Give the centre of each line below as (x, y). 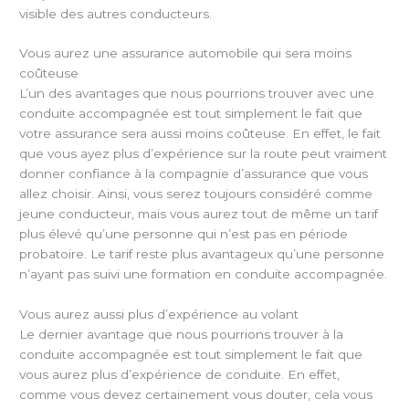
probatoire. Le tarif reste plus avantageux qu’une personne (202, 254)
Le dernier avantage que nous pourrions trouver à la (182, 335)
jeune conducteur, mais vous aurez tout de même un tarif (199, 214)
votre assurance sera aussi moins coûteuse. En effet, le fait (200, 134)
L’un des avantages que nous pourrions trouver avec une (197, 94)
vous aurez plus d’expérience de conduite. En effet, (180, 375)
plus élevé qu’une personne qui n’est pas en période (184, 234)
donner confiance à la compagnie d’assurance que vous (194, 174)
